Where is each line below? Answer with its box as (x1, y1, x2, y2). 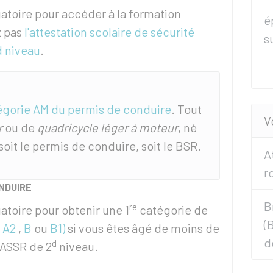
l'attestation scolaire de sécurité (24, 24, 194, 39)
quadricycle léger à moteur (37, 120, 178, 135)
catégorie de (137, 202, 208, 217)
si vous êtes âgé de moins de (65, 221, 219, 235)
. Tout (171, 102, 202, 116)
